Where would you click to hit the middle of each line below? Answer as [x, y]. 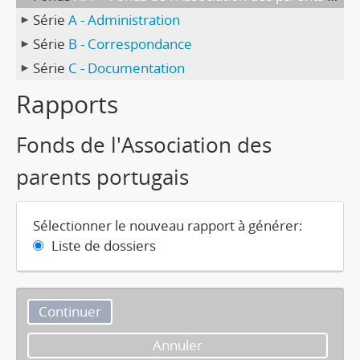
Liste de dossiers [104, 245]
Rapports [67, 104]
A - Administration [124, 20]
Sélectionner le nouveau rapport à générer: [168, 225]
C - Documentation [127, 68]
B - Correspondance [130, 44]
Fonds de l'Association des [144, 145]
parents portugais [102, 177]
